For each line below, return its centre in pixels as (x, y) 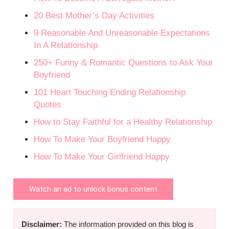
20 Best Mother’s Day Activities (94, 16)
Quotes (48, 105)
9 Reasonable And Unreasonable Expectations (122, 33)
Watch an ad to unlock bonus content (94, 189)
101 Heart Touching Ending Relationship (110, 93)
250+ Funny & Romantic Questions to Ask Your (124, 63)
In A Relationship (66, 45)
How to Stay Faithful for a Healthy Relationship (123, 122)
